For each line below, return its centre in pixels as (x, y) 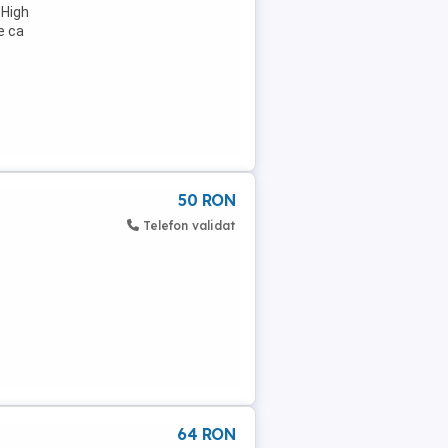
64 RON (206, 434)
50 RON (206, 200)
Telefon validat (189, 225)
